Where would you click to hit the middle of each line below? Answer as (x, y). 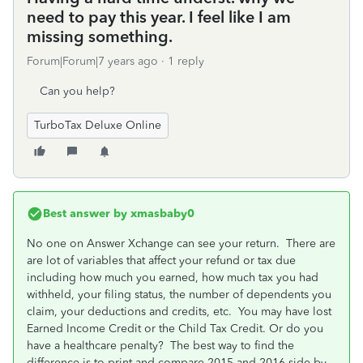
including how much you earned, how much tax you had (173, 278)
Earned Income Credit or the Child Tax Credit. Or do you (175, 329)
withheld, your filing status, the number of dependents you (179, 295)
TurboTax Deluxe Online (98, 125)
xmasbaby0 (161, 214)
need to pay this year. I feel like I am (159, 17)
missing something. (100, 36)
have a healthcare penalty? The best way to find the (160, 346)
